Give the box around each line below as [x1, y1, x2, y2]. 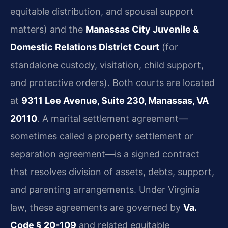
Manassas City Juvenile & [85, 23, 199, 35]
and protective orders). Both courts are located [10, 77, 215, 88]
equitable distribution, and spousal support [10, 6, 194, 17]
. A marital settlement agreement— [37, 112, 188, 124]
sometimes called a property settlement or [10, 130, 193, 141]
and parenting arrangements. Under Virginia [10, 184, 200, 195]
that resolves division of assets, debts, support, [10, 166, 214, 177]
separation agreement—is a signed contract [10, 148, 199, 159]
